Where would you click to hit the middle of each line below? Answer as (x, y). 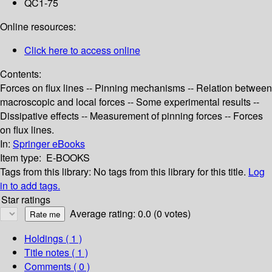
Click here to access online (82, 50)
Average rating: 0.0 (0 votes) (130, 214)
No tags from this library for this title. (170, 172)
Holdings (44, 239)
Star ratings (26, 200)
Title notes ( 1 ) (56, 253)
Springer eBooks (49, 144)
